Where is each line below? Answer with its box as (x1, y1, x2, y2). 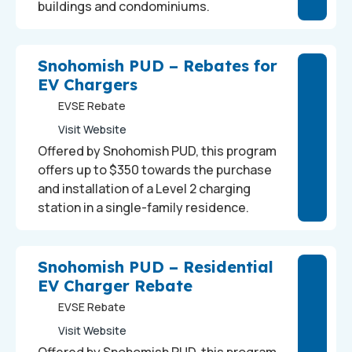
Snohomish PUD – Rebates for (38, 56, 277, 75)
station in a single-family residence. (38, 199, 249, 216)
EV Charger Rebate (38, 276, 192, 295)
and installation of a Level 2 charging (38, 180, 251, 197)
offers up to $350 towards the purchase (38, 161, 272, 178)
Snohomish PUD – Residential (38, 257, 273, 277)
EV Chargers (38, 75, 137, 94)
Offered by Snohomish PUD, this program (38, 142, 277, 159)
